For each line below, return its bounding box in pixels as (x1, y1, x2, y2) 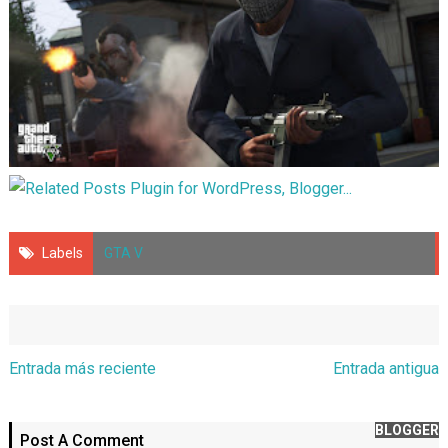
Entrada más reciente (8, 358, 156, 378)
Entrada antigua (333, 358, 440, 378)
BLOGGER (375, 421, 440, 438)
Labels (41, 244, 83, 261)
